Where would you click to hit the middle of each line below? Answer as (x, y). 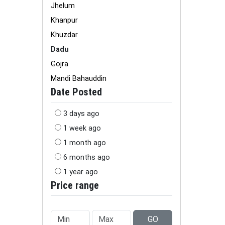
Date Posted (76, 92)
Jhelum (63, 6)
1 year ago (81, 172)
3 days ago (81, 114)
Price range (75, 185)
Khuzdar (64, 35)
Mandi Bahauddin (79, 79)
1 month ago (85, 143)
